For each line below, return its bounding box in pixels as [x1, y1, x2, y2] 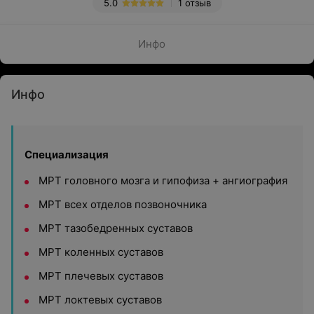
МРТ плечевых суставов [39, 269, 163, 282]
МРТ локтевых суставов [39, 293, 162, 306]
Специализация [25, 148, 109, 161]
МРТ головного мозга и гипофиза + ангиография [39, 174, 287, 187]
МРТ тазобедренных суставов [39, 221, 193, 235]
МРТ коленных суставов [39, 245, 163, 259]
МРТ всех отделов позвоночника [39, 198, 207, 211]
